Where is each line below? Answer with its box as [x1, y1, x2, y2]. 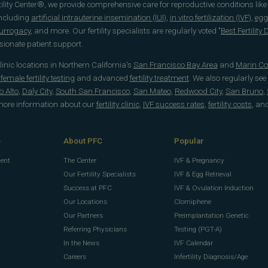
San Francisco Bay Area [133, 60, 218, 70]
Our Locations [63, 197, 108, 206]
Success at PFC [63, 183, 112, 192]
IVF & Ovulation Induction [174, 183, 254, 192]
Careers [63, 252, 87, 261]
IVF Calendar [174, 238, 214, 247]
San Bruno [225, 87, 263, 96]
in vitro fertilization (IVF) [169, 13, 251, 23]
